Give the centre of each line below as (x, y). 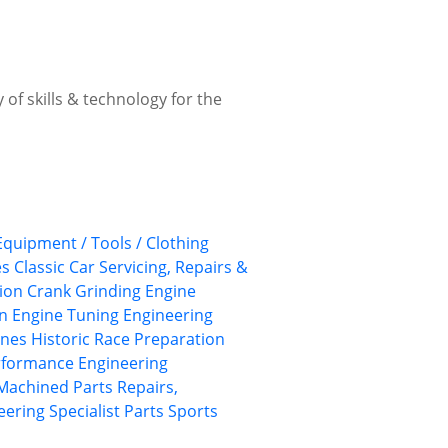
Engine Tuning (65, 315)
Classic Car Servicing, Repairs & (131, 267)
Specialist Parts (106, 411)
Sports (193, 411)
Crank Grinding (84, 291)
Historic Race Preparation (128, 339)
